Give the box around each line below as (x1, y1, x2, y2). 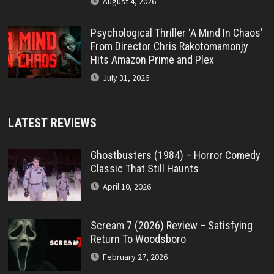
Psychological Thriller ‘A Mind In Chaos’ (90, 26, 262, 40)
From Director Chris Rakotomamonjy (90, 40, 248, 53)
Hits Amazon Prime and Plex (90, 53, 214, 67)
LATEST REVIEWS (7, 116, 97, 131)
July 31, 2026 (102, 72, 149, 84)
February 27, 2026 (102, 251, 168, 263)
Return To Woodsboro (90, 232, 186, 246)
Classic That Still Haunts (90, 162, 199, 176)
